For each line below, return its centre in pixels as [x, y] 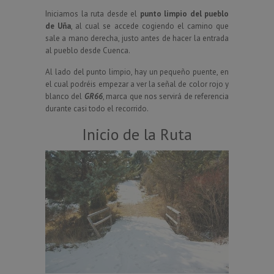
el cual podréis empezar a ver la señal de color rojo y [137, 84]
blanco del [65, 97]
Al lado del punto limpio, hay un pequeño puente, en [137, 72]
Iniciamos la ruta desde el [93, 14]
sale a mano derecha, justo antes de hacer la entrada [137, 39]
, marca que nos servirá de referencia [165, 97]
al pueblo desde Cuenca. [88, 51]
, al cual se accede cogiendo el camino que [150, 26]
